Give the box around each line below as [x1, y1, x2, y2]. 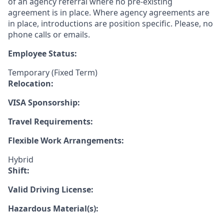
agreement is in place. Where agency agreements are [8, 7, 209, 18]
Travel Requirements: [8, 116, 93, 127]
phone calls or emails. [8, 29, 90, 40]
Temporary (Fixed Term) [8, 67, 97, 78]
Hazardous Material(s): [8, 203, 98, 214]
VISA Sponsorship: [8, 97, 80, 108]
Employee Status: [8, 48, 77, 59]
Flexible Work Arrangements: [8, 135, 124, 146]
